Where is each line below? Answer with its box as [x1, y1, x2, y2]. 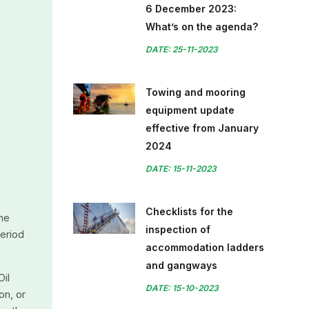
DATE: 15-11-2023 [146, 163, 217, 174]
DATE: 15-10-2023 [146, 283, 219, 293]
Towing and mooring [146, 86, 246, 98]
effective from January [146, 122, 259, 134]
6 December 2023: [146, 3, 237, 14]
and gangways [146, 259, 217, 271]
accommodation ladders [146, 241, 264, 253]
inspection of [146, 223, 210, 235]
